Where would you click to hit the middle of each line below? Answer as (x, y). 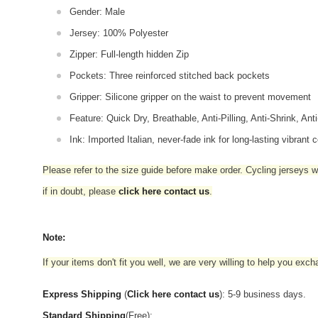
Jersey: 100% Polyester (119, 33)
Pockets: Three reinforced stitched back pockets (170, 75)
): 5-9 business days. (263, 294)
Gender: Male (97, 11)
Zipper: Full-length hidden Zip (129, 54)
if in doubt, (66, 191)
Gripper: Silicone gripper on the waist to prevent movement (190, 97)
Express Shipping (82, 294)
